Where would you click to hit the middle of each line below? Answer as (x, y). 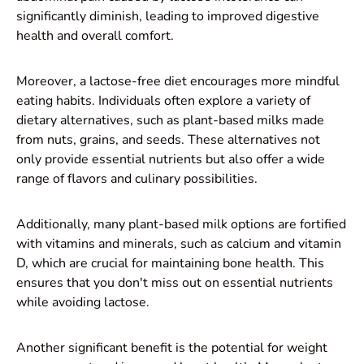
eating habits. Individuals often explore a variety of (163, 100)
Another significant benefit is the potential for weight (172, 347)
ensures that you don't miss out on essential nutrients (175, 282)
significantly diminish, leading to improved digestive (168, 16)
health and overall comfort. (95, 35)
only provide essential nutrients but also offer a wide (171, 159)
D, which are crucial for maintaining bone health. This (170, 263)
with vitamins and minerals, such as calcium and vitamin (179, 243)
